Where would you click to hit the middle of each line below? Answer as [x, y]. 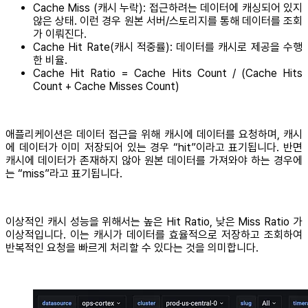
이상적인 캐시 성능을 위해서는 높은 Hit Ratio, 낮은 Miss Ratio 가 [154, 221]
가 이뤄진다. [60, 34]
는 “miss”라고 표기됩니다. [64, 173]
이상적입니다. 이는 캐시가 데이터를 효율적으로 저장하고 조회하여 [154, 234]
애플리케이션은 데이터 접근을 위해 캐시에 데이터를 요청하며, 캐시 [154, 134]
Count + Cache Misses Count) [106, 86]
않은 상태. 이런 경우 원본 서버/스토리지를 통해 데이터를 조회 [168, 21]
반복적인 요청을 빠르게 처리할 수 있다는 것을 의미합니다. [132, 247]
